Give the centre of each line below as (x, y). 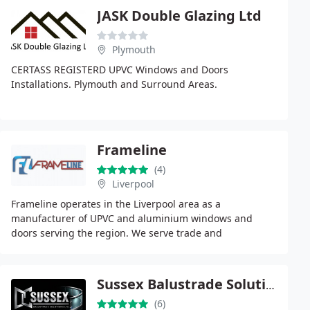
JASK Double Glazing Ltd (179, 16)
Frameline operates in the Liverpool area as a (116, 204)
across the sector (51, 262)
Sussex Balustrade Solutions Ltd (270, 285)
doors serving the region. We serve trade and (117, 233)
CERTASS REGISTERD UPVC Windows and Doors (120, 70)
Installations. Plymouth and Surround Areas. (114, 84)
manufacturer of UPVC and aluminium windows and (132, 218)
